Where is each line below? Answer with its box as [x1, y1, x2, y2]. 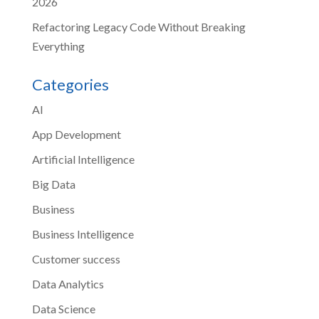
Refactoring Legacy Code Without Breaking [31, 19, 246, 33]
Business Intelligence [31, 226, 134, 241]
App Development [31, 127, 121, 141]
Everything [31, 38, 85, 53]
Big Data [31, 177, 75, 191]
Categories [31, 74, 109, 94]
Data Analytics [31, 276, 104, 291]
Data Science [31, 301, 95, 315]
